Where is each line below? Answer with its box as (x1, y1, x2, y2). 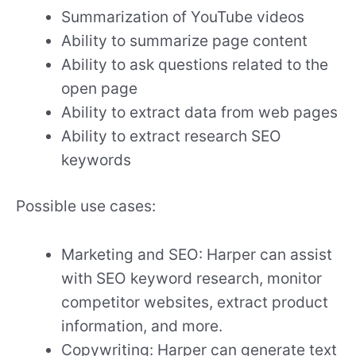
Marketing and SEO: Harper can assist (61, 245, 333, 265)
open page (61, 78, 138, 98)
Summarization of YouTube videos (61, 6, 305, 26)
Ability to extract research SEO (61, 126, 282, 145)
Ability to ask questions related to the (61, 54, 329, 74)
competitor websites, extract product (61, 292, 329, 312)
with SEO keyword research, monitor (61, 269, 323, 288)
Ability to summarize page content (61, 30, 308, 50)
